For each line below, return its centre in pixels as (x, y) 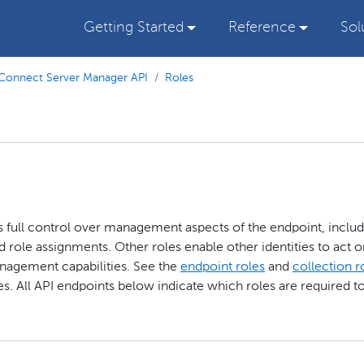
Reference (262, 28)
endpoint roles (223, 267)
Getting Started (133, 28)
